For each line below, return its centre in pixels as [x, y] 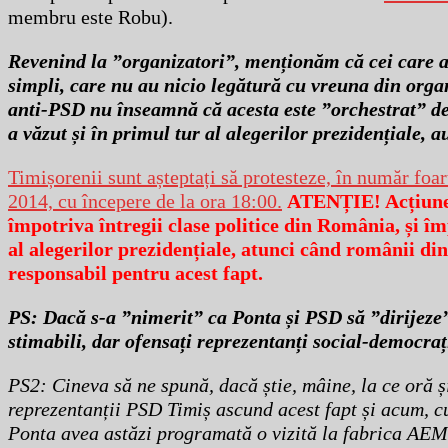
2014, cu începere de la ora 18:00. [145, 201]
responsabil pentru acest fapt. [135, 273]
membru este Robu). [90, 17]
